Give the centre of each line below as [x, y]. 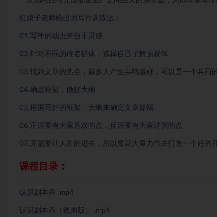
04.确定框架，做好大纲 [57, 90]
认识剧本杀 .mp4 [46, 193]
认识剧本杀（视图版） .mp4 [65, 210]
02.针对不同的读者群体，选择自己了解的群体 [94, 54]
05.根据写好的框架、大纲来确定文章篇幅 [86, 108]
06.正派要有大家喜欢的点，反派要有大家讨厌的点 [101, 126]
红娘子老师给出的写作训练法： [70, 18]
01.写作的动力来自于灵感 [61, 36]
